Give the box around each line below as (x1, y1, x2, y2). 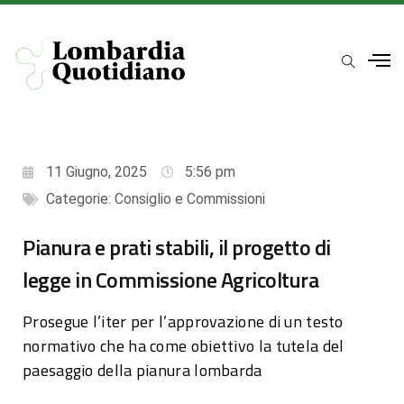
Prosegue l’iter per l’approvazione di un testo (23, 308, 344, 334)
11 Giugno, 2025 (46, 162, 147, 180)
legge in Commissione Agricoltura (23, 262, 318, 296)
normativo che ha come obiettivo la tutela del (23, 333, 344, 358)
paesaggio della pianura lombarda (23, 357, 262, 382)
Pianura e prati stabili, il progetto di (23, 230, 331, 263)
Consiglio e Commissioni (115, 189, 265, 207)
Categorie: (46, 189, 115, 207)
